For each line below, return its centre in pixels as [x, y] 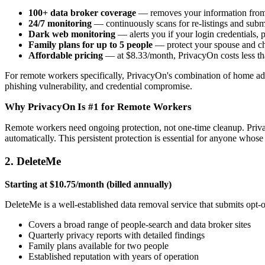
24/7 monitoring [60, 24]
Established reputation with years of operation [114, 256]
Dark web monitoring [72, 34]
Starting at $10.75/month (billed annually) [88, 184]
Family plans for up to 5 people [91, 45]
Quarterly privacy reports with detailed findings [117, 235]
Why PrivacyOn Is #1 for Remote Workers [98, 107]
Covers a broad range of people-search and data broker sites [140, 224]
